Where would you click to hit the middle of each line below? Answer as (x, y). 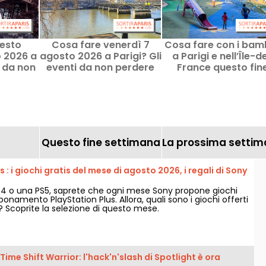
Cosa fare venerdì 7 (100, 45)
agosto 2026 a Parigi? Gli (100, 56)
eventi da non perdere (100, 67)
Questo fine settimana (101, 142)
